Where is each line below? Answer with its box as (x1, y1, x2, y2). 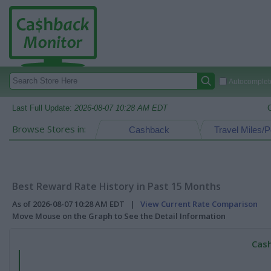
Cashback (128, 125, 169, 135)
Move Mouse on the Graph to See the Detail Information (12, 211, 226, 221)
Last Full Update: (12, 103, 74, 113)
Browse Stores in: (12, 123, 86, 135)
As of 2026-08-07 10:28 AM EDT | (12, 198, 140, 209)
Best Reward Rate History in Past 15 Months (12, 180, 221, 193)
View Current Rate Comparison (140, 198, 258, 209)
